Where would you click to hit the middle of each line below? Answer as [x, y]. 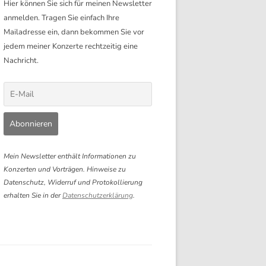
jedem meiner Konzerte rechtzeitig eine [71, 46]
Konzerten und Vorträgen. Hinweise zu [65, 169]
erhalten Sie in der [33, 195]
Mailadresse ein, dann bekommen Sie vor [74, 32]
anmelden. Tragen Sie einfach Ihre [61, 18]
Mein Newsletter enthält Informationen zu [70, 156]
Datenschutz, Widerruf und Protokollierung [73, 182]
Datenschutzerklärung [98, 195]
